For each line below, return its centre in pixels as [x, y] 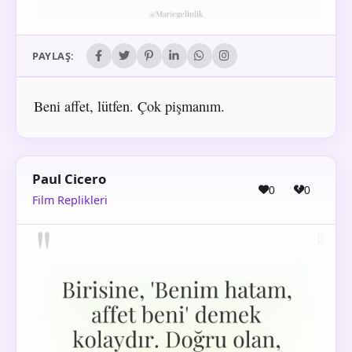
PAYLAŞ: [53, 56]
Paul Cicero [69, 179]
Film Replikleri [70, 200]
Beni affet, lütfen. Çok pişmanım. [129, 106]
